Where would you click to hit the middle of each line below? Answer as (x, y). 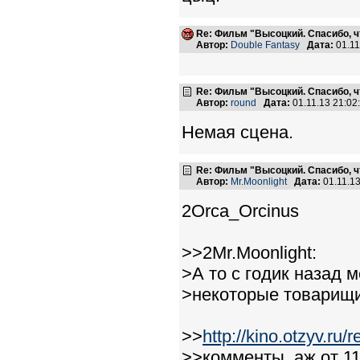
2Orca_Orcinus (240, 211)
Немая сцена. (237, 132)
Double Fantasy (265, 45)
